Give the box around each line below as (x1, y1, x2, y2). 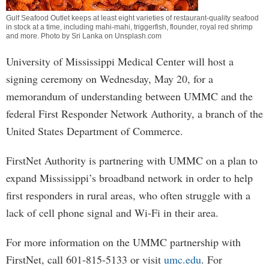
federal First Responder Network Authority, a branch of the (6, 106, 263, 121)
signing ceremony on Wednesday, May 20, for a (6, 71, 213, 86)
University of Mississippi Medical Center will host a (6, 54, 234, 68)
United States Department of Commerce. (6, 124, 183, 138)
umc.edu (164, 252, 201, 267)
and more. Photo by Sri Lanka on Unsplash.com (6, 32, 162, 40)
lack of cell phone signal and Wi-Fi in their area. (6, 205, 219, 220)
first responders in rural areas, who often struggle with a (6, 188, 250, 202)
